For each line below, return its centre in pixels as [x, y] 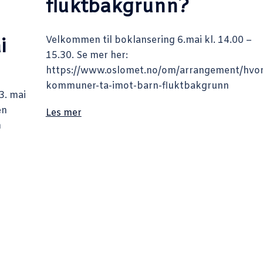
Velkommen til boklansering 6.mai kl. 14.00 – [149, 40]
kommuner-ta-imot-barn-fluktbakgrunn [137, 86]
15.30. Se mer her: [87, 55]
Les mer [63, 113]
